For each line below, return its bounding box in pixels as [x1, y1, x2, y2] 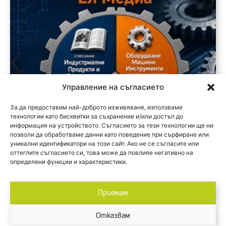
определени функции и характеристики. [10, 158, 127, 165]
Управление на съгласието [62, 82, 164, 92]
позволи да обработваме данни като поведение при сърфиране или [10, 131, 209, 138]
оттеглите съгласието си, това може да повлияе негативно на [10, 149, 193, 156]
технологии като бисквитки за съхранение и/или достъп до [10, 112, 183, 120]
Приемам [98, 189, 128, 197]
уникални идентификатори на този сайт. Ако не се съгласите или [10, 140, 199, 147]
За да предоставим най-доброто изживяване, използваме [10, 103, 183, 111]
